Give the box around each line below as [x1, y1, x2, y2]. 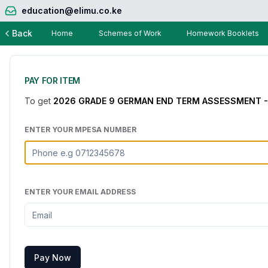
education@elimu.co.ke [22, 5, 122, 16]
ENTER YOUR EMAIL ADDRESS [25, 187, 136, 196]
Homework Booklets [187, 29, 259, 38]
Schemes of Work [98, 29, 162, 38]
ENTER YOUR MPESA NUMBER [25, 125, 136, 134]
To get [25, 96, 53, 106]
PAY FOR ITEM [25, 75, 80, 86]
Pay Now [34, 252, 71, 263]
